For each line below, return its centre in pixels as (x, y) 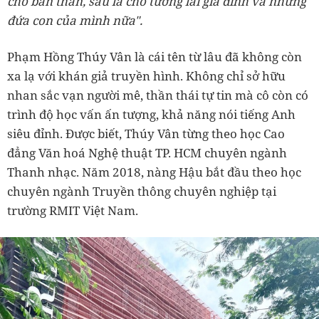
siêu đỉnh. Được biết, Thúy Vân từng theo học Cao (146, 133)
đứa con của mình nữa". (75, 20)
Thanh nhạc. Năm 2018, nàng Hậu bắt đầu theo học (154, 172)
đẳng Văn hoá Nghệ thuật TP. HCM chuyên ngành (147, 152)
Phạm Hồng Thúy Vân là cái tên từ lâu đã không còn (155, 56)
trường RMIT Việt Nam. (73, 210)
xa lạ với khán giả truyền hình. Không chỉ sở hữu (146, 75)
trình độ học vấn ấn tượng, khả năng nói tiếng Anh (151, 114)
